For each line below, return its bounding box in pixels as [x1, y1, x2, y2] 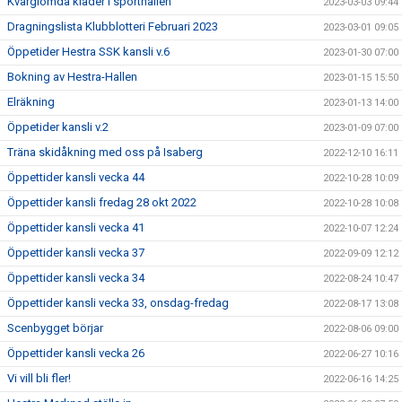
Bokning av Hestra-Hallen [7, 70, 137, 84]
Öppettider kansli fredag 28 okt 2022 [7, 196, 197, 210]
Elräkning [7, 95, 55, 109]
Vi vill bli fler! [7, 371, 71, 386]
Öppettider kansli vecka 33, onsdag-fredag [7, 296, 229, 310]
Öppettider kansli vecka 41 [7, 221, 144, 235]
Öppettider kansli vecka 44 [7, 170, 144, 185]
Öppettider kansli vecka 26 [7, 346, 144, 361]
